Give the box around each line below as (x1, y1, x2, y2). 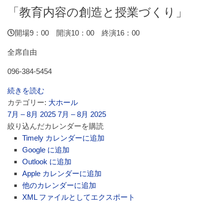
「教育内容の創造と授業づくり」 (7, 5, 187, 19)
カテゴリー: (7, 98, 48, 107)
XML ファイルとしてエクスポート (22, 193, 135, 201)
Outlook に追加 (22, 157, 72, 166)
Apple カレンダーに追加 (22, 169, 102, 178)
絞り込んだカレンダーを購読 (7, 122, 104, 130)
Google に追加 (22, 146, 70, 154)
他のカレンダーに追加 (22, 181, 96, 189)
